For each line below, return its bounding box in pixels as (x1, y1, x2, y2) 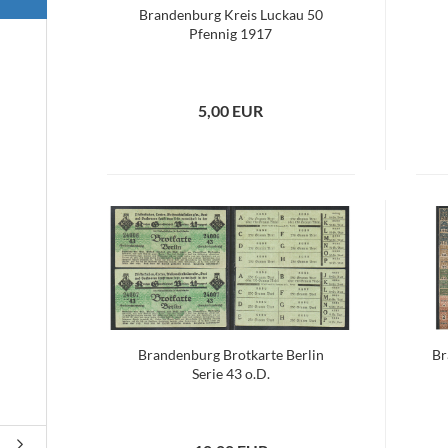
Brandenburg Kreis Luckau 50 (138, 6, 323, 23)
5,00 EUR (198, 101, 264, 120)
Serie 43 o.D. (191, 365, 270, 382)
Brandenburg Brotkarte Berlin (137, 346, 324, 363)
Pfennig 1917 (189, 25, 273, 42)
